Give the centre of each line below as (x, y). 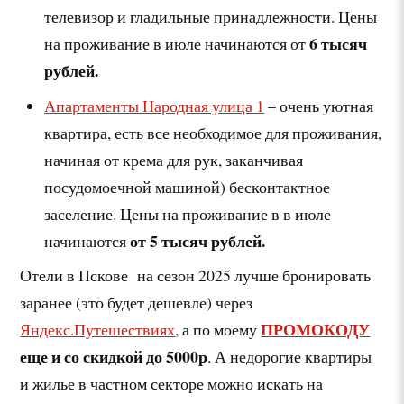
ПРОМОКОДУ (316, 330)
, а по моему (218, 330)
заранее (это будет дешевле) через (137, 303)
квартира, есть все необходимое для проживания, (213, 132)
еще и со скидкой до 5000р (114, 357)
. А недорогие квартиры (290, 357)
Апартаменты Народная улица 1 (155, 105)
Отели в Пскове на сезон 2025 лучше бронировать (196, 275)
